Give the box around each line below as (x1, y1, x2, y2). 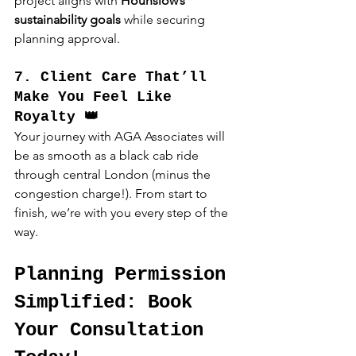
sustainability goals (14, 12, 121, 28)
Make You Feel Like (14, 89, 180, 106)
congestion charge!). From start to (14, 186, 211, 202)
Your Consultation (14, 319, 215, 342)
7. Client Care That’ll (14, 69, 215, 86)
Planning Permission (14, 264, 237, 286)
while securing (121, 12, 208, 28)
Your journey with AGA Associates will (14, 129, 228, 145)
